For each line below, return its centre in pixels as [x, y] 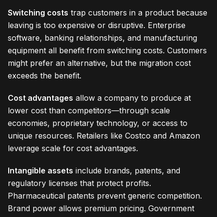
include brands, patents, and [127, 171]
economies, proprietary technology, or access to [98, 123]
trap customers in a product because [138, 13]
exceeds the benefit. [45, 76]
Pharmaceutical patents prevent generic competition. [105, 196]
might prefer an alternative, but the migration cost [99, 63]
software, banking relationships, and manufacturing [102, 38]
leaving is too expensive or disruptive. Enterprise [97, 25]
